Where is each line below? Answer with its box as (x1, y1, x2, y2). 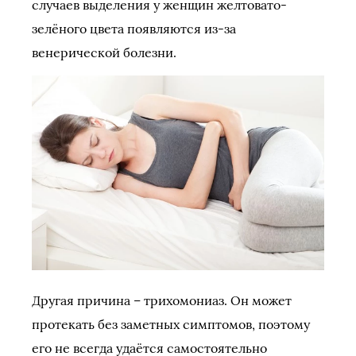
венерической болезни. (32, 44, 176, 60)
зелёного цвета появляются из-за (32, 20, 236, 37)
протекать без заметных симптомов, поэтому (32, 315, 310, 332)
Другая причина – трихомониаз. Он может (32, 292, 292, 308)
